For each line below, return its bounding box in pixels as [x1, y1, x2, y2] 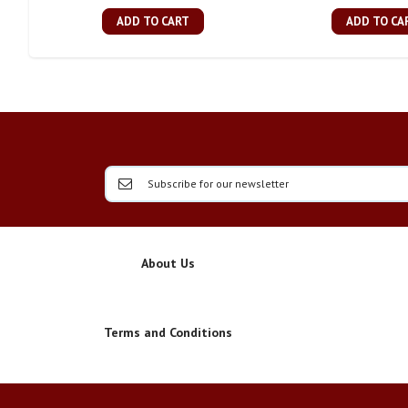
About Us [141, 255, 195, 272]
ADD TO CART [116, 14, 189, 30]
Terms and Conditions [104, 324, 232, 342]
